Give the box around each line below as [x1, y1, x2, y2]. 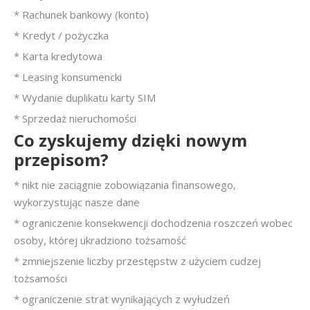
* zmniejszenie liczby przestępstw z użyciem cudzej [14, 254, 261, 268]
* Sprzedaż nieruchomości [14, 111, 136, 126]
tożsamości [14, 271, 67, 286]
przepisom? [14, 148, 109, 172]
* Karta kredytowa [14, 49, 102, 64]
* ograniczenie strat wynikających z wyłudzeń [14, 292, 230, 307]
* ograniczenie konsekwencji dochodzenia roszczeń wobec [14, 216, 293, 230]
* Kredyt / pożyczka [14, 28, 109, 43]
